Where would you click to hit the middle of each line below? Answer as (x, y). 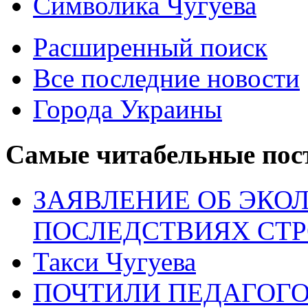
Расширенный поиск (150, 47)
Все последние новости (166, 78)
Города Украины (128, 109)
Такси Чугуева (114, 262)
